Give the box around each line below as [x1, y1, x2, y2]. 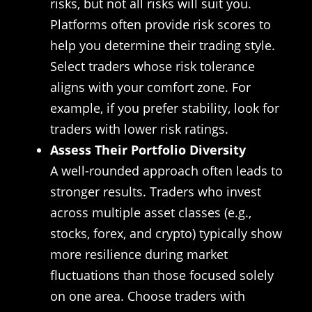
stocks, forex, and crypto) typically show [50, 224, 282, 242]
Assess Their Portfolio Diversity [50, 141, 246, 158]
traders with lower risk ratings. [50, 120, 228, 137]
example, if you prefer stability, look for [50, 99, 279, 116]
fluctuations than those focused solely [50, 266, 274, 283]
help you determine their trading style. [50, 36, 275, 54]
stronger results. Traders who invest [50, 182, 261, 200]
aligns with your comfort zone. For [50, 78, 251, 95]
